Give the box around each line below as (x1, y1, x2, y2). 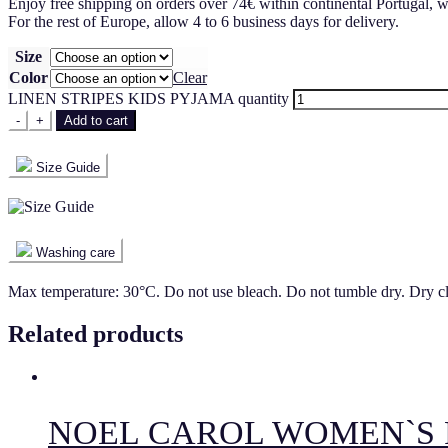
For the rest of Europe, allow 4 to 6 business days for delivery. (8, 13, 399, 31)
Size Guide (36, 160, 100, 176)
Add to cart (64, 113, 128, 129)
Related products (8, 320, 183, 347)
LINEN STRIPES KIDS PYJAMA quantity (8, 90, 289, 108)
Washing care (36, 245, 115, 261)
